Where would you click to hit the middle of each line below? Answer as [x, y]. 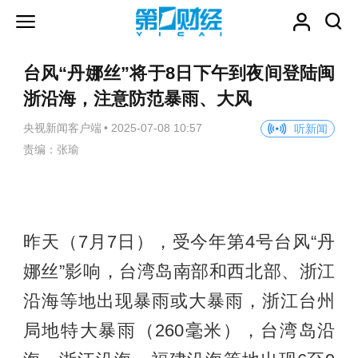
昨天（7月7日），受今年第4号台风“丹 [179, 243]
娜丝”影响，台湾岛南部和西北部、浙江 [179, 272]
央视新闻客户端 [62, 128]
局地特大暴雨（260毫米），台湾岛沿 [179, 331]
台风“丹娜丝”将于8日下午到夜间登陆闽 [179, 74]
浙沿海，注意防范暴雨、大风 [137, 99]
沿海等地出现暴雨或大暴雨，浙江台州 [179, 302]
